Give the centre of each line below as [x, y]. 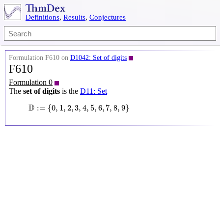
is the [70, 91]
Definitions [42, 17]
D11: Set [94, 91]
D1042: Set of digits [98, 58]
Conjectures [108, 17]
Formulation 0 [31, 82]
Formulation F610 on [40, 58]
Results [74, 17]
